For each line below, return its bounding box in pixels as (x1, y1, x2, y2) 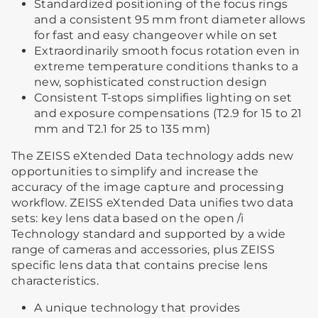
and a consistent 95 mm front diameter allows (34, 12, 306, 26)
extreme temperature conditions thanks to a (34, 59, 299, 73)
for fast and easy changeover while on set (34, 28, 278, 42)
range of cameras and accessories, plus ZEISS (11, 242, 275, 256)
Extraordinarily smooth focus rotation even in (34, 43, 300, 57)
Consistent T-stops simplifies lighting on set (34, 90, 292, 104)
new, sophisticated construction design (34, 75, 268, 89)
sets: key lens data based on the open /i (11, 211, 244, 225)
